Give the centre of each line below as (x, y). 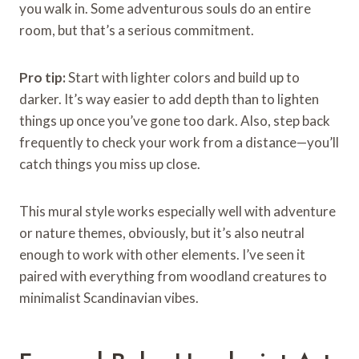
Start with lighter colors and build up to (183, 77)
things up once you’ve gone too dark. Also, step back (175, 120)
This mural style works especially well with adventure (177, 211)
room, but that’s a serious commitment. (137, 30)
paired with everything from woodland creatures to (173, 276)
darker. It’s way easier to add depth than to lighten (169, 99)
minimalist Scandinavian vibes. (109, 297)
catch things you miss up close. (110, 163)
